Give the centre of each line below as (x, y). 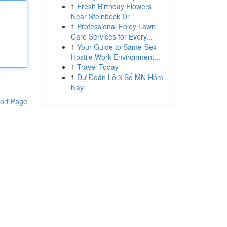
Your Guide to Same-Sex (117, 47)
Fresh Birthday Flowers (114, 6)
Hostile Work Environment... (115, 57)
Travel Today (98, 67)
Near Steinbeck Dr (100, 16)
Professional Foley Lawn (116, 26)
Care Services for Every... (111, 36)
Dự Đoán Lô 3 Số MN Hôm (120, 77)
